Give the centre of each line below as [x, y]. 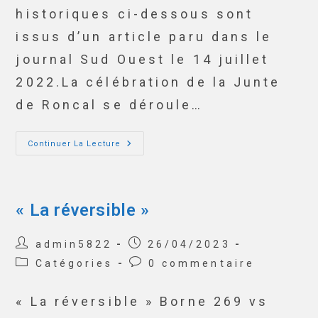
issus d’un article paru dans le [144, 37]
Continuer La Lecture [75, 144]
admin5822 [74, 244]
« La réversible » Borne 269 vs [142, 301]
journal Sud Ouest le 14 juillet [143, 59]
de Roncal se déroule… [110, 105]
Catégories [74, 263]
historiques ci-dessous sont [135, 14]
